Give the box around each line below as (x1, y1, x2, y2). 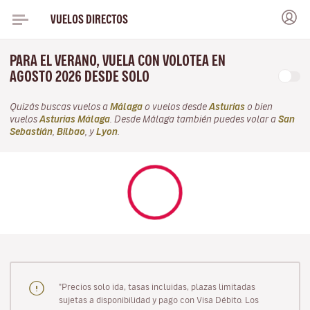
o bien (245, 102, 273, 111)
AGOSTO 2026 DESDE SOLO (10, 69, 152, 84)
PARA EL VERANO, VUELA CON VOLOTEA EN (10, 53, 226, 68)
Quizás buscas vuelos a (10, 102, 110, 111)
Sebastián (10, 127, 53, 136)
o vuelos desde (143, 102, 209, 111)
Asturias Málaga (39, 115, 110, 124)
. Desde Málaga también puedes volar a (110, 115, 278, 124)
